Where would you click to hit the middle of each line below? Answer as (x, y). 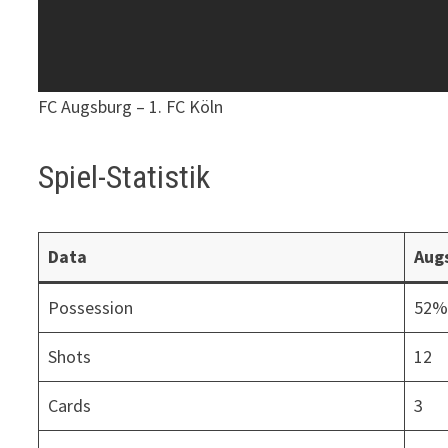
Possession (91, 307)
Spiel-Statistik (124, 176)
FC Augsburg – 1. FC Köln (131, 106)
